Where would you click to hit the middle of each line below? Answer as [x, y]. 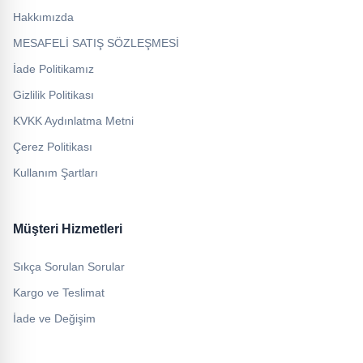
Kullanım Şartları [56, 173]
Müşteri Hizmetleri [68, 229]
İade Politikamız [53, 69]
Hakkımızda [43, 17]
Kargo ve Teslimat [59, 293]
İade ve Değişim [54, 318]
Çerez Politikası [53, 147]
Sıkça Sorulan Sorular [69, 267]
